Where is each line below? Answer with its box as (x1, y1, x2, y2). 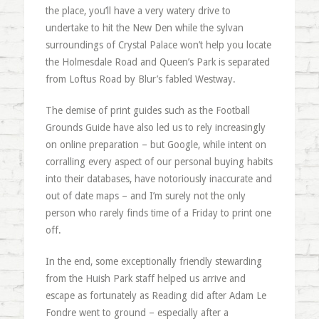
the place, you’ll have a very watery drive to (45, 5, 231, 16)
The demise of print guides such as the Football (45, 105, 250, 116)
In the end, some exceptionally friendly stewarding (45, 256, 262, 267)
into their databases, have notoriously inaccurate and (45, 173, 272, 184)
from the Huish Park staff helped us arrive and (45, 273, 246, 284)
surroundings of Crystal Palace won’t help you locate (45, 39, 271, 51)
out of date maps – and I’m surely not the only (45, 190, 246, 202)
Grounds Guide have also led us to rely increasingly (45, 122, 266, 133)
